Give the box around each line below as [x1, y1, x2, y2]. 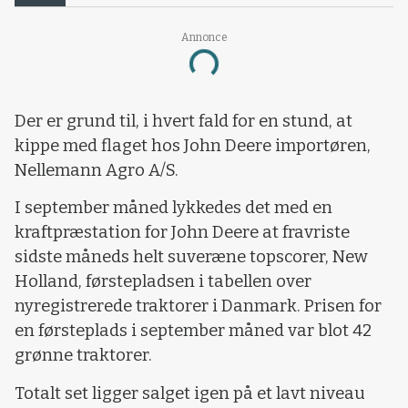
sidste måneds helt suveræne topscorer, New [15, 247, 368, 268]
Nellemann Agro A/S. [15, 159, 178, 180]
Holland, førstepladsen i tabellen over [15, 271, 311, 292]
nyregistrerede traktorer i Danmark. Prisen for [15, 296, 382, 317]
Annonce [180, 30, 228, 44]
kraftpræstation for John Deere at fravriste [15, 222, 350, 243]
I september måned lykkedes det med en [15, 198, 332, 219]
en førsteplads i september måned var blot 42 [15, 321, 372, 342]
